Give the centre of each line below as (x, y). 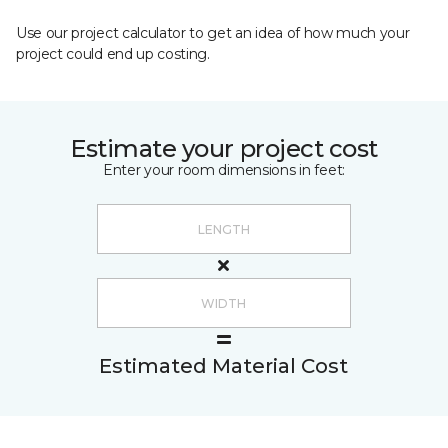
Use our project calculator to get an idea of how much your (213, 33)
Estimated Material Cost (223, 366)
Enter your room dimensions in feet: (224, 170)
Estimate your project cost (224, 148)
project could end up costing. (113, 54)
